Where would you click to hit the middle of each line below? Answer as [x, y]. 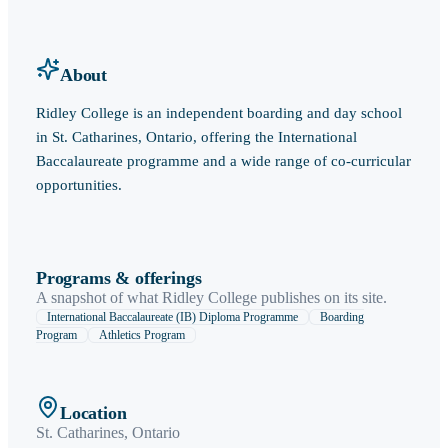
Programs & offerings [119, 277]
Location [93, 412]
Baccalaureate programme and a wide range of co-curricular [223, 160]
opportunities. [79, 184]
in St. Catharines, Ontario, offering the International [196, 136]
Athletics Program [142, 334]
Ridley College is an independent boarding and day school [219, 112]
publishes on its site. [322, 297]
